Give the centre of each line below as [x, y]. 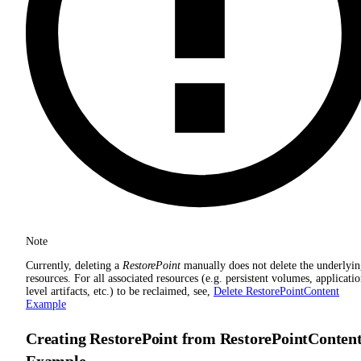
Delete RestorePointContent [276, 292]
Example [46, 305]
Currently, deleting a [74, 266]
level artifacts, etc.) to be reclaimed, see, [120, 292]
